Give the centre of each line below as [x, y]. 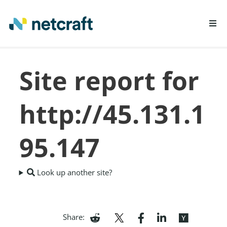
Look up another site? [74, 172]
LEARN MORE [85, 59]
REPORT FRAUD [89, 81]
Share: [73, 217]
